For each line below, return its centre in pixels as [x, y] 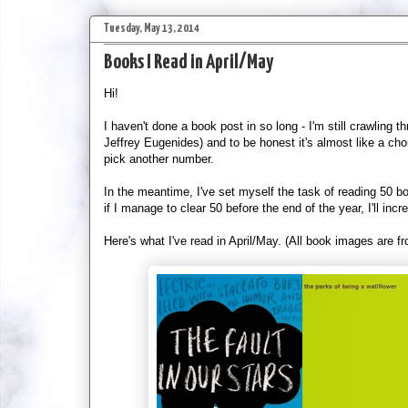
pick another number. [159, 158]
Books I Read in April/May [189, 62]
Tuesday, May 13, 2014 [152, 28]
